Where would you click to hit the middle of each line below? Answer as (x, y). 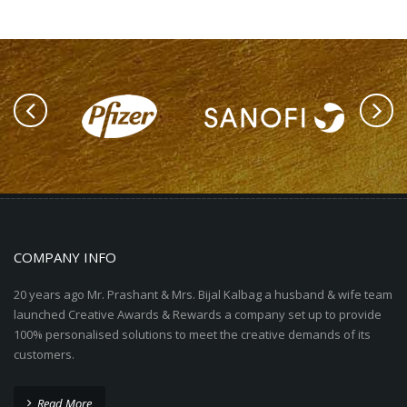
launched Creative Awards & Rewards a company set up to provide (198, 315)
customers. (44, 355)
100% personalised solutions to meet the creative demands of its (192, 335)
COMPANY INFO (65, 258)
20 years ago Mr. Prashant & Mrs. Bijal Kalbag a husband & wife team (203, 295)
